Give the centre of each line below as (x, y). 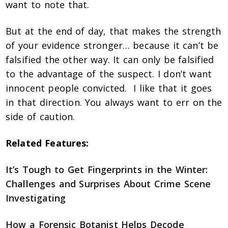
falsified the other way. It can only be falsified (110, 60)
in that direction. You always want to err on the (114, 103)
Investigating (36, 198)
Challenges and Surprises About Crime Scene (108, 184)
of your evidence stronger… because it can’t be (112, 46)
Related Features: (47, 143)
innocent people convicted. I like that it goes (109, 88)
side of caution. (40, 117)
